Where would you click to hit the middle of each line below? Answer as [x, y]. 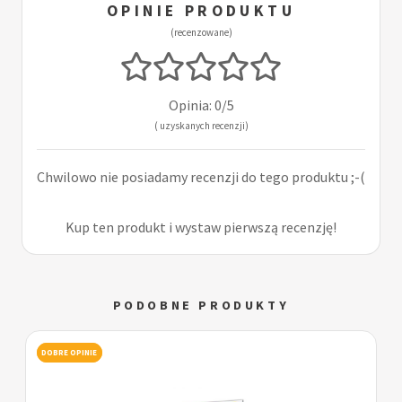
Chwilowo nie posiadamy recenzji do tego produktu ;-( [201, 177]
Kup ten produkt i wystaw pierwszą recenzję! [201, 227]
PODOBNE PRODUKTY [201, 306]
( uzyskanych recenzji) [201, 126]
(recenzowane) [201, 33]
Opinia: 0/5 [201, 105]
